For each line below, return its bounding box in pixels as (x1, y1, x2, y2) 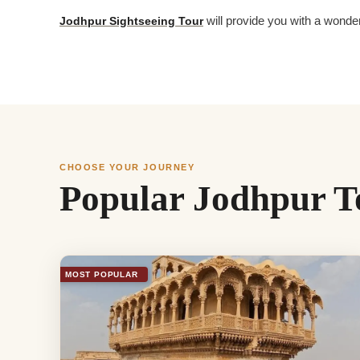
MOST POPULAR (65, 269, 138, 279)
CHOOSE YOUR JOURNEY (59, 162, 195, 172)
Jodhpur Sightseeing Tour (59, 14, 203, 28)
